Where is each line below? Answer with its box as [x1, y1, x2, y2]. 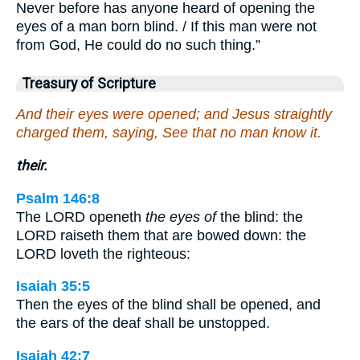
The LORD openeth [16, 208, 145, 225]
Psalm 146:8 [16, 190, 100, 207]
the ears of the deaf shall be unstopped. [16, 315, 270, 332]
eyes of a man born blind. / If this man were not [16, 18, 317, 35]
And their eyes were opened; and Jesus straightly [16, 106, 332, 123]
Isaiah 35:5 [16, 278, 90, 295]
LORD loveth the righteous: [16, 245, 190, 262]
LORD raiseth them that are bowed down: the [16, 227, 306, 243]
